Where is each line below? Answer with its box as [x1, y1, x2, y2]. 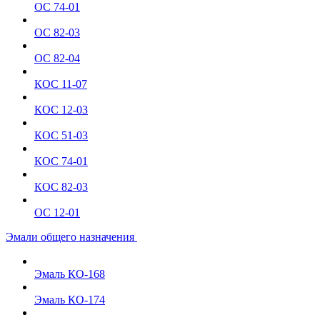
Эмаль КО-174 [34, 294, 105, 306]
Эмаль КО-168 [34, 268, 105, 280]
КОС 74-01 [34, 155, 88, 167]
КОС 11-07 [34, 78, 87, 90]
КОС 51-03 [34, 129, 88, 141]
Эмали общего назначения [6, 231, 137, 243]
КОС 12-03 [34, 104, 88, 116]
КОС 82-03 [34, 181, 88, 193]
